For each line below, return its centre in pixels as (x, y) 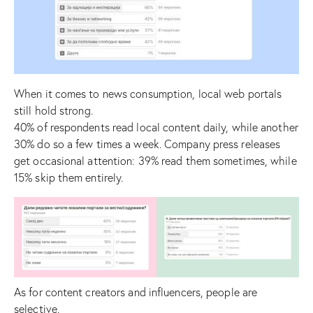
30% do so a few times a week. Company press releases (147, 144)
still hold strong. (53, 110)
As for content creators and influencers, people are (136, 292)
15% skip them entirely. (69, 177)
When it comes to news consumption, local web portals (148, 93)
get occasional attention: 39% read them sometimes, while (155, 160)
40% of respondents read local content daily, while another (156, 127)
